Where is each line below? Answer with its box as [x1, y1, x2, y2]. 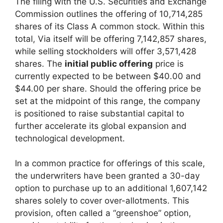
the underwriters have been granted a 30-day [15, 171, 200, 181]
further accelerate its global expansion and [15, 120, 187, 131]
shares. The [15, 58, 65, 69]
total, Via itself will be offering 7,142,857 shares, [15, 33, 207, 44]
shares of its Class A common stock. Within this [15, 21, 205, 31]
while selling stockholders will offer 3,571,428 [15, 46, 196, 56]
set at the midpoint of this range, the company [15, 96, 200, 106]
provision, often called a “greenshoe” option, [15, 208, 191, 219]
